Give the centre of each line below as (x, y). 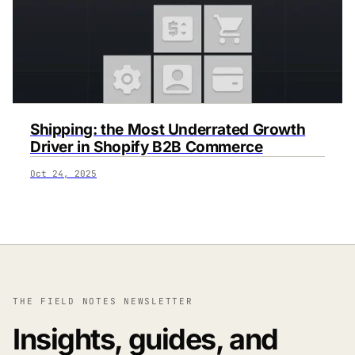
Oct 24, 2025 (63, 173)
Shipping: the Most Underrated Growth (168, 129)
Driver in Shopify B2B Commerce (147, 147)
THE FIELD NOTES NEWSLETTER (103, 301)
